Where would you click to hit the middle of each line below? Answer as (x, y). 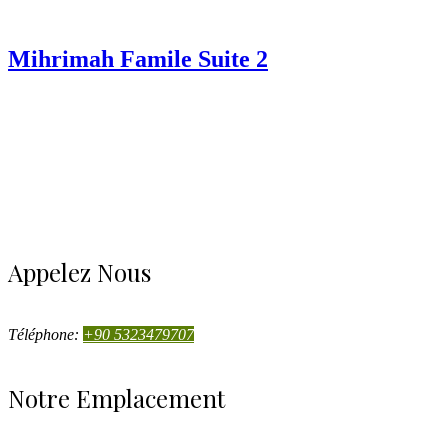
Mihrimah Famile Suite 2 (138, 59)
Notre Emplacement (116, 398)
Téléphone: (45, 335)
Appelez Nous (79, 272)
